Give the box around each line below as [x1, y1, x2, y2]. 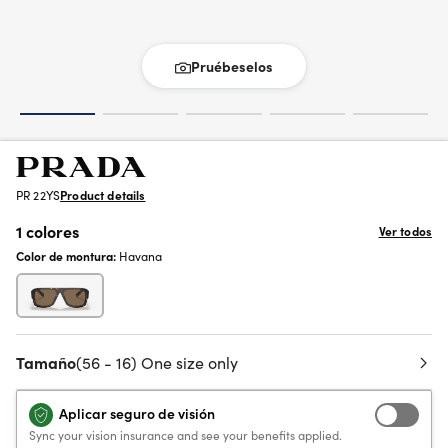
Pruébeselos [191, 56, 273, 76]
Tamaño [16, 351, 76, 373]
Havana [119, 247, 162, 264]
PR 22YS [16, 186, 61, 203]
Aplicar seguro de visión [59, 403, 215, 423]
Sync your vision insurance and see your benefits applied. [29, 426, 342, 443]
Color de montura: [16, 247, 119, 264]
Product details [60, 186, 146, 203]
